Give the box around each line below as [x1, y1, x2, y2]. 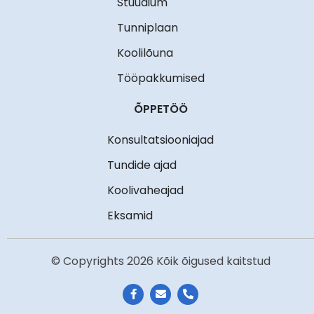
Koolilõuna [116, 44, 173, 61]
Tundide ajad [107, 156, 177, 173]
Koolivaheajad [107, 182, 184, 198]
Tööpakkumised [116, 69, 205, 86]
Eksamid [107, 207, 153, 224]
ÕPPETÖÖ [133, 100, 188, 117]
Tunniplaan [116, 19, 178, 36]
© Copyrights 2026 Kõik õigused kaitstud [50, 252, 271, 269]
